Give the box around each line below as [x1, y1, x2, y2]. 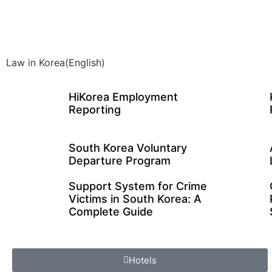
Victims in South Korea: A [68, 192, 202, 206]
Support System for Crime [68, 180, 207, 193]
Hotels [129, 254, 157, 267]
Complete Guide [68, 205, 153, 219]
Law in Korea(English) [6, 56, 105, 69]
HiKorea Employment [68, 90, 178, 104]
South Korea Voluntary [68, 141, 187, 155]
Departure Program [68, 154, 171, 168]
